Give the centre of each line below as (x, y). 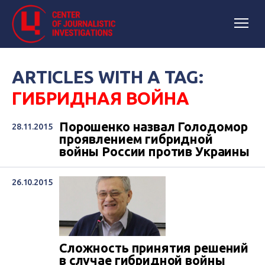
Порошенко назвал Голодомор (154, 127)
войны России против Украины (154, 151)
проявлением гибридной (136, 139)
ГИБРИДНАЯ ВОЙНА (101, 98)
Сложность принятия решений (154, 248)
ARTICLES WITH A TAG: (108, 77)
